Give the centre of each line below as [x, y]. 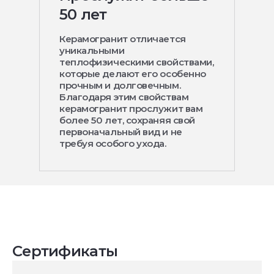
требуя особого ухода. [113, 143]
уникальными [92, 50]
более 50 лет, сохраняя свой [127, 120]
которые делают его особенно [133, 73]
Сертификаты [65, 251]
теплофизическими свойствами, [137, 62]
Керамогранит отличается [123, 39]
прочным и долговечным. [120, 85]
